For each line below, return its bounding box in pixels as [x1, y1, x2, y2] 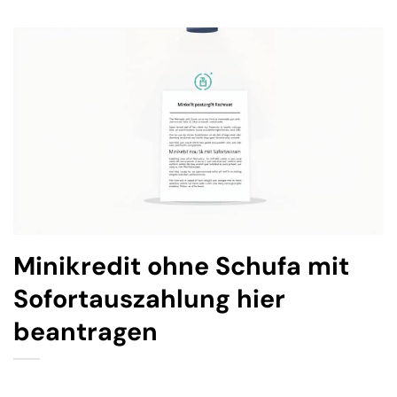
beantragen [13, 315, 158, 349]
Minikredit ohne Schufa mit [13, 250, 349, 284]
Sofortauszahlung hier [13, 283, 285, 316]
